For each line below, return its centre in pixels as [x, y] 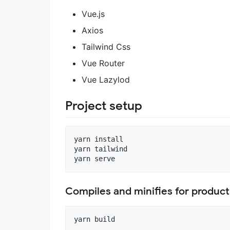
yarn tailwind [101, 149]
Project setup [104, 106]
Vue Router [103, 63]
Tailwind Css [106, 47]
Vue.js [93, 14]
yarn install [99, 139]
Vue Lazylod [106, 80]
